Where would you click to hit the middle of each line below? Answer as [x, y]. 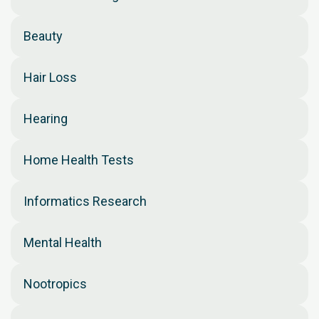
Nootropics [55, 284]
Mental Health [63, 242]
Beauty [43, 36]
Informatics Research [85, 201]
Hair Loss [50, 77]
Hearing [46, 119]
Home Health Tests [79, 160]
